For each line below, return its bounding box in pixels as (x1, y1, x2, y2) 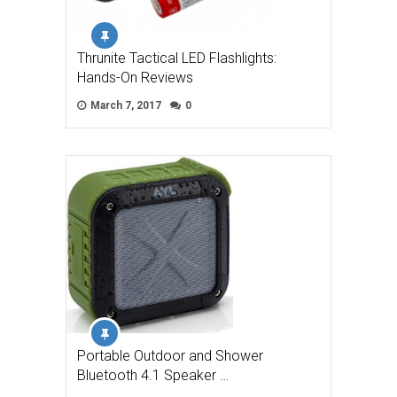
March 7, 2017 (88, 99, 161, 113)
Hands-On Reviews (77, 69, 193, 87)
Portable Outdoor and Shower (77, 346, 263, 364)
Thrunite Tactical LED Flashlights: (77, 50, 276, 67)
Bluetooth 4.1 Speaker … (77, 366, 229, 384)
